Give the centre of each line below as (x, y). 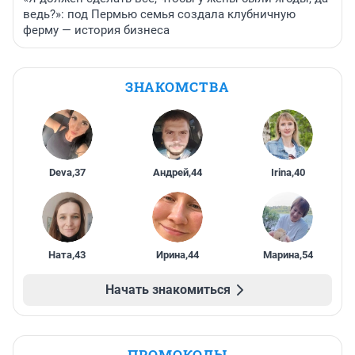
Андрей (170, 173)
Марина (281, 255)
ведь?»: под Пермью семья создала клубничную (159, 15)
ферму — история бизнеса (96, 31)
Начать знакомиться (168, 290)
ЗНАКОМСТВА (177, 87)
